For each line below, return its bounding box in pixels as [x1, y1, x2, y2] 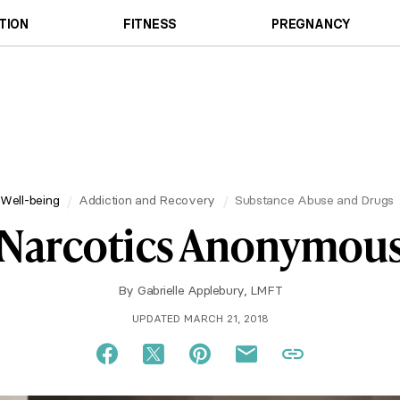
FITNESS [122, 15, 178, 32]
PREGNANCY [271, 15, 352, 32]
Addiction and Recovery [79, 191, 216, 208]
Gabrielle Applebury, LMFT [137, 282, 283, 298]
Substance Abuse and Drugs [234, 191, 395, 208]
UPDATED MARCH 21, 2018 [131, 312, 269, 325]
